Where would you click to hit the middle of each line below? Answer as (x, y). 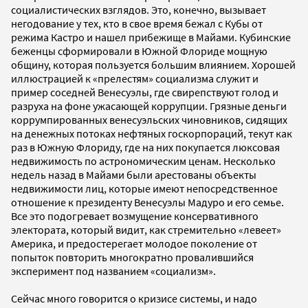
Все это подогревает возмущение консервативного (135, 216)
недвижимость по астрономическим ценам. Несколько (143, 161)
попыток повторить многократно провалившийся (132, 257)
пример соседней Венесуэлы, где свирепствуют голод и (145, 92)
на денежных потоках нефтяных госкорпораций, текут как (152, 133)
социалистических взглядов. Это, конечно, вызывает (139, 9)
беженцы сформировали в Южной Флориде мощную (139, 51)
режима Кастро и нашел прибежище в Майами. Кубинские (151, 37)
